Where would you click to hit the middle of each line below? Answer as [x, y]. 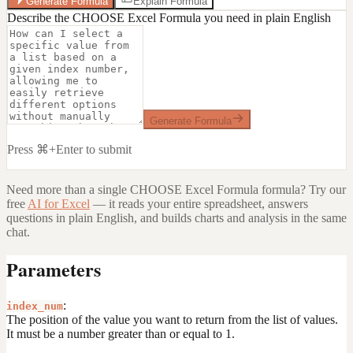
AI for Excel [59, 203]
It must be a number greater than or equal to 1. [121, 333]
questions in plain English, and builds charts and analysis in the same [176, 217]
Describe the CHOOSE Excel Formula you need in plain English [169, 17]
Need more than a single [68, 189]
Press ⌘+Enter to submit [69, 149]
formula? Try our [302, 189]
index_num [35, 306]
